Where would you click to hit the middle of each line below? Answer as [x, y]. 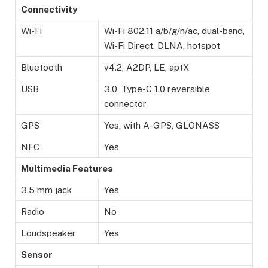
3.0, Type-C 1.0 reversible [157, 89]
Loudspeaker [48, 233]
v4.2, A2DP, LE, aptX [147, 68]
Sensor [37, 255]
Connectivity [49, 10]
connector [125, 104]
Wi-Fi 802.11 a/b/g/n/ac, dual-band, [174, 31]
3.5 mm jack [46, 190]
